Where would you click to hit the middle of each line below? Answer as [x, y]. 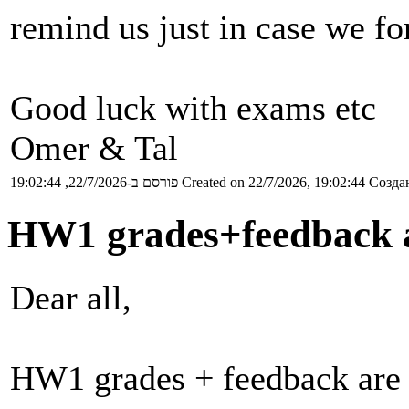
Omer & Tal [94, 148]
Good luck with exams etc [193, 108]
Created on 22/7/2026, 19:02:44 [273, 183]
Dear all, [71, 297]
